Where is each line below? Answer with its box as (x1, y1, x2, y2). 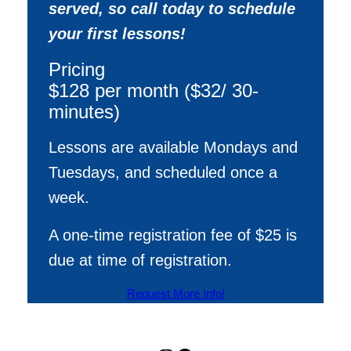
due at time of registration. (48, 251, 232, 269)
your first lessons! (48, 24, 186, 42)
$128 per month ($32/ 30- (48, 79, 259, 101)
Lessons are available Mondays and (48, 138, 298, 156)
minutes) (48, 100, 120, 122)
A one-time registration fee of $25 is (48, 226, 297, 244)
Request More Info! (126, 287, 225, 300)
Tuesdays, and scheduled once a (48, 163, 277, 181)
